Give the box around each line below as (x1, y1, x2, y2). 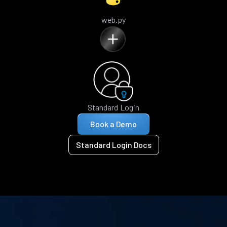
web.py (101, 14, 126, 24)
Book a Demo (90, 119, 137, 129)
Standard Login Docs (75, 139, 152, 149)
